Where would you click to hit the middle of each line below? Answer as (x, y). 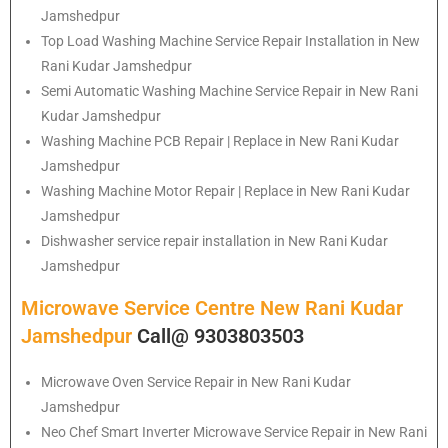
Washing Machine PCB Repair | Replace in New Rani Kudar (220, 140)
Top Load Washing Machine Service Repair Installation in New (230, 40)
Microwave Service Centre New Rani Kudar (212, 307)
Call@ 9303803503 (220, 335)
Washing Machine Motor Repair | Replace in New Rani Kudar (225, 190)
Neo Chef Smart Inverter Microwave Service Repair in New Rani (234, 431)
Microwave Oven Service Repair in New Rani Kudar (196, 381)
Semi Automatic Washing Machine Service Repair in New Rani (229, 90)
